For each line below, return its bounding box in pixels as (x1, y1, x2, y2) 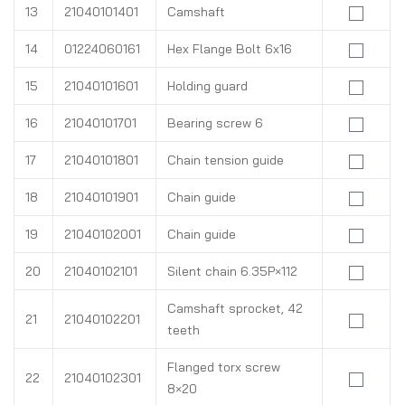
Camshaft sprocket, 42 (167, 300, 303, 316)
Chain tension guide (167, 152, 284, 168)
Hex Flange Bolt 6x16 (167, 41, 292, 57)
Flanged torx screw (167, 359, 280, 375)
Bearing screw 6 (167, 115, 263, 131)
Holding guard (167, 78, 248, 94)
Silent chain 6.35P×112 (167, 263, 297, 279)
